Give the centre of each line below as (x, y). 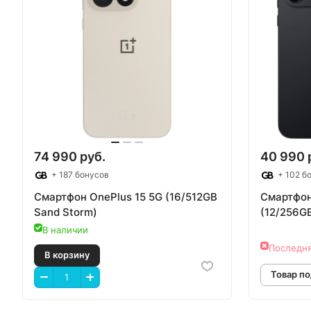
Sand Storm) (66, 212)
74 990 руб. (70, 157)
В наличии (65, 230)
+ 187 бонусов (79, 175)
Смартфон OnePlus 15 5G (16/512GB (126, 197)
